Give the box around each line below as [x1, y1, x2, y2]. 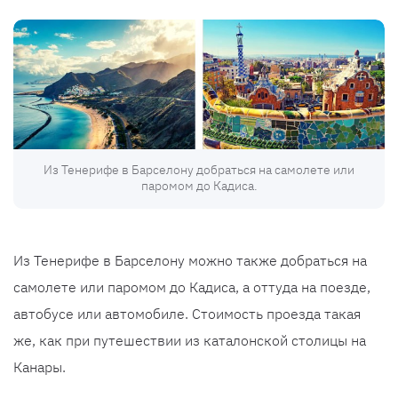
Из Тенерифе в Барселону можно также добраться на [13, 251, 367, 270]
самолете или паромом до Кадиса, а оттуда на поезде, [13, 278, 370, 297]
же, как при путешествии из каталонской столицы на [13, 331, 366, 350]
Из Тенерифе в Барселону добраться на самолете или [44, 162, 354, 179]
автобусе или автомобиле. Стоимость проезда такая [13, 305, 361, 323]
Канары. [13, 358, 66, 377]
